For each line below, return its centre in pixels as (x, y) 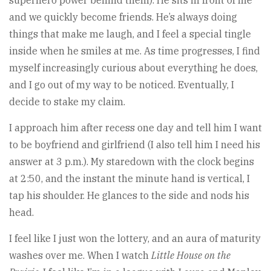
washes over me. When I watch (80, 255)
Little (163, 255)
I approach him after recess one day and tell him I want (135, 127)
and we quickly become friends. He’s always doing (123, 17)
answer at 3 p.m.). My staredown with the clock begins (132, 161)
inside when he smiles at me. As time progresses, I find (135, 51)
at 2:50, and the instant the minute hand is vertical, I (129, 178)
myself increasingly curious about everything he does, (133, 67)
